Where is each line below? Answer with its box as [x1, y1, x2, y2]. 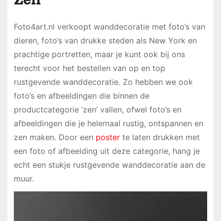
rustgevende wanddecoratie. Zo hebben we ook [13, 76, 193, 87]
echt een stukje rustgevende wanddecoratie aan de [13, 159, 205, 170]
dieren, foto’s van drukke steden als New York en [13, 35, 197, 45]
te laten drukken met [119, 132, 200, 142]
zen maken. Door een [13, 132, 96, 142]
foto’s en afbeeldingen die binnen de [13, 90, 149, 101]
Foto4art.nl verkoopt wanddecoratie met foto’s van [13, 21, 205, 32]
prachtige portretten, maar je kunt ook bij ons [13, 49, 185, 59]
